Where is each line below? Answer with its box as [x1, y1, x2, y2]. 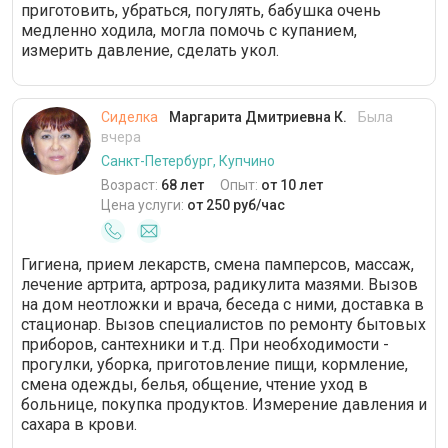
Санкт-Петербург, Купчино [101, 153, 275, 169]
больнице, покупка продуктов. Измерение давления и [21, 395, 427, 414]
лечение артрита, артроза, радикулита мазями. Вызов [21, 275, 418, 294]
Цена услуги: [101, 197, 187, 213]
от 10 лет [261, 177, 323, 193]
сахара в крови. [21, 415, 137, 434]
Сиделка [101, 109, 158, 125]
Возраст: [101, 177, 161, 193]
